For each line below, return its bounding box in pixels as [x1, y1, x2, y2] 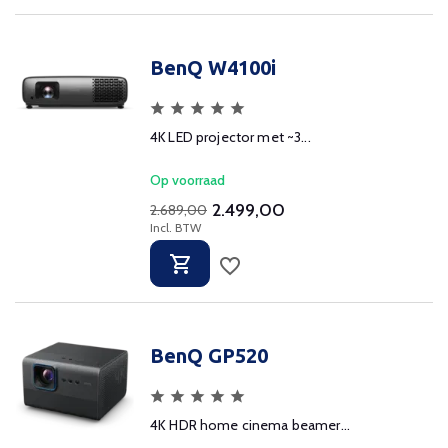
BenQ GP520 [150, 344, 268, 367]
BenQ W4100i [150, 56, 276, 79]
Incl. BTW [150, 220, 201, 235]
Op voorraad [150, 171, 225, 189]
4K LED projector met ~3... [150, 128, 311, 146]
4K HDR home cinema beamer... [150, 416, 350, 434]
